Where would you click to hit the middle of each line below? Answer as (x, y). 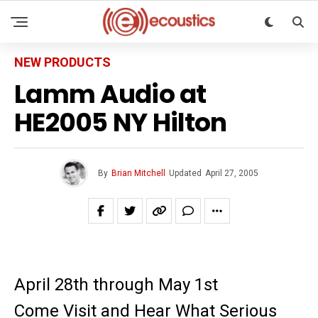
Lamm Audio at (110, 94)
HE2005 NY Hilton (121, 122)
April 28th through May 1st (116, 285)
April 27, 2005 (232, 173)
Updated (185, 173)
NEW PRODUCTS (62, 62)
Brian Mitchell (138, 173)
